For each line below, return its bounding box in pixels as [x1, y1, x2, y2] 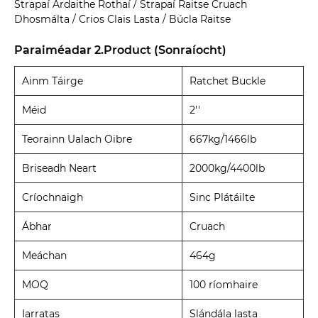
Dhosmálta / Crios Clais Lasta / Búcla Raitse [14, 13, 231, 26]
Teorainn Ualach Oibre [22, 133, 132, 146]
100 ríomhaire [190, 278, 258, 292]
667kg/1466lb [190, 133, 256, 146]
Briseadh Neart [22, 162, 97, 175]
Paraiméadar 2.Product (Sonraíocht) [14, 43, 226, 57]
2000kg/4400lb [190, 162, 265, 175]
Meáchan [22, 249, 67, 263]
